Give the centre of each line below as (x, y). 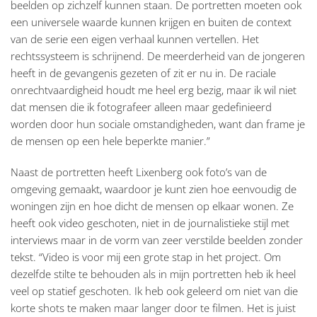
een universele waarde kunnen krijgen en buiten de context (151, 22)
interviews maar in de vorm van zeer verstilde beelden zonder (157, 240)
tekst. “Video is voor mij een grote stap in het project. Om (146, 257)
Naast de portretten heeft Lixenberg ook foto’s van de (139, 172)
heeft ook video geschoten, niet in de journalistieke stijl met (150, 223)
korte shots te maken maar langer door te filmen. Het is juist (153, 308)
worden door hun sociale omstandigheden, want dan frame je (158, 124)
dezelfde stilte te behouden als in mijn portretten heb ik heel (153, 274)
